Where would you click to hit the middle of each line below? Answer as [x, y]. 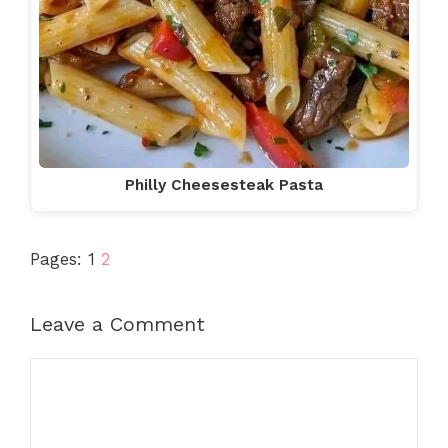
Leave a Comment [117, 324]
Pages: [59, 259]
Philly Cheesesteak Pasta [224, 184]
